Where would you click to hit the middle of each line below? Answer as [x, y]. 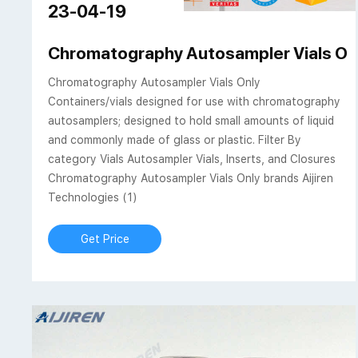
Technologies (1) [93, 198]
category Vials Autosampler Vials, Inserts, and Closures [192, 159]
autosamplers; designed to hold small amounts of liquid [191, 121]
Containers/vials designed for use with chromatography [195, 102]
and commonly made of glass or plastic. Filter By [175, 140]
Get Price [105, 239]
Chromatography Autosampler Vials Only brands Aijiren [191, 179]
